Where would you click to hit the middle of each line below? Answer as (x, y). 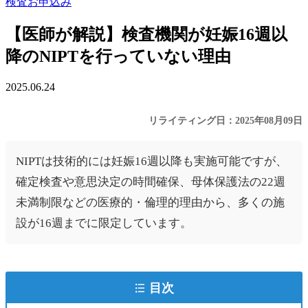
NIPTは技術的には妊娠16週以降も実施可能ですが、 (152, 161)
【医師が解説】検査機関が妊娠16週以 (146, 34)
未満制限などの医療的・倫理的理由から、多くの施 (150, 202)
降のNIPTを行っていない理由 (118, 56)
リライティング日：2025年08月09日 (225, 120)
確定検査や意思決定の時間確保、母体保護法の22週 (151, 181)
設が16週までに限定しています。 (104, 223)
